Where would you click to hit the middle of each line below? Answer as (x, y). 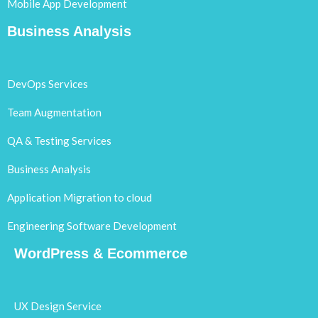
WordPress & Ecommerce (101, 253)
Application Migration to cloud (79, 197)
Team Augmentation (54, 112)
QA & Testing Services (59, 141)
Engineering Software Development (92, 226)
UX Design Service (58, 306)
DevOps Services (48, 84)
